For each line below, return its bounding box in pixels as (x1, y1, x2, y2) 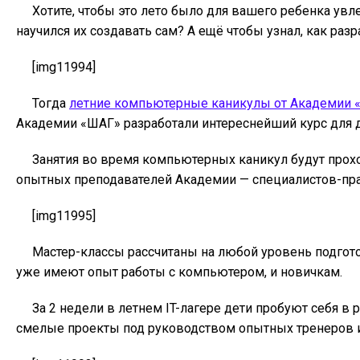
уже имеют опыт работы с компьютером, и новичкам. (16, 264, 342, 280)
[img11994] (32, 59, 99, 75)
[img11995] (32, 208, 96, 223)
